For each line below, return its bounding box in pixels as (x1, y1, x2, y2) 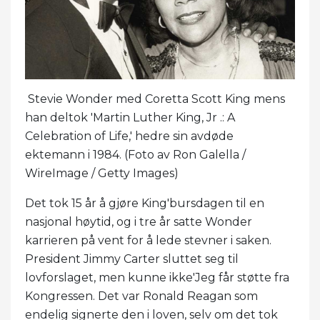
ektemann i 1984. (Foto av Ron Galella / (25, 147, 246, 161)
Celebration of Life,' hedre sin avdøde (25, 129, 234, 143)
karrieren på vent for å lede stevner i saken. (25, 233, 271, 247)
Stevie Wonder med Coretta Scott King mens (25, 91, 285, 106)
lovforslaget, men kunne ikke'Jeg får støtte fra (25, 270, 289, 284)
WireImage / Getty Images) (25, 166, 179, 180)
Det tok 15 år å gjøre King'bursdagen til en (25, 196, 264, 210)
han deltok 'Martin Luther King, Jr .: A (25, 110, 235, 124)
